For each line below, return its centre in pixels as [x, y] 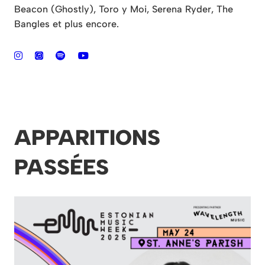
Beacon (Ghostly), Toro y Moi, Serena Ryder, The [124, 9]
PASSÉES [62, 167]
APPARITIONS [87, 138]
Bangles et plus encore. [67, 24]
